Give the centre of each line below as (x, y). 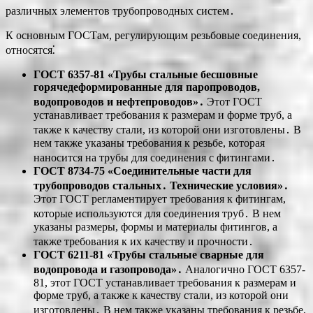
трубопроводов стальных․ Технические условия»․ (161, 185)
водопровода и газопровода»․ (108, 269)
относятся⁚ (30, 50)
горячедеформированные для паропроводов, (147, 87)
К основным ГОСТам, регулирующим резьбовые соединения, (153, 35)
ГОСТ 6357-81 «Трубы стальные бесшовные (146, 74)
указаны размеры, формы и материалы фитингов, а (155, 226)
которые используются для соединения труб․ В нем (157, 213)
